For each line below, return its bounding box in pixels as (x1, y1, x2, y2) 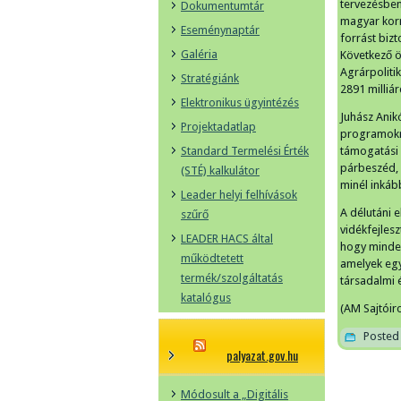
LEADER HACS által (181, 232, 273, 245)
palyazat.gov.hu (226, 346, 298, 364)
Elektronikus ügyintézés (181, 96, 299, 109)
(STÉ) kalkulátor (181, 164, 260, 177)
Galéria (181, 47, 218, 61)
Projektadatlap (181, 120, 256, 133)
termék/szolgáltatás (181, 271, 283, 285)
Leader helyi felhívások (181, 188, 297, 201)
